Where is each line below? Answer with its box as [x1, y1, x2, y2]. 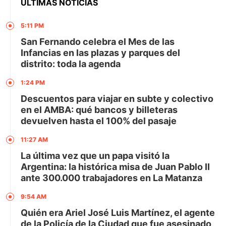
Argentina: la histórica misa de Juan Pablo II [21, 161, 210, 173]
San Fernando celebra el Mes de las [21, 36, 175, 47]
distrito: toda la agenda [21, 59, 121, 70]
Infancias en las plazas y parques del [21, 47, 180, 59]
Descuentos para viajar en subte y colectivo [21, 93, 213, 104]
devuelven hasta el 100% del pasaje [21, 116, 177, 127]
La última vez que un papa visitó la [21, 150, 169, 161]
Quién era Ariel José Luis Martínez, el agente [21, 207, 215, 218]
